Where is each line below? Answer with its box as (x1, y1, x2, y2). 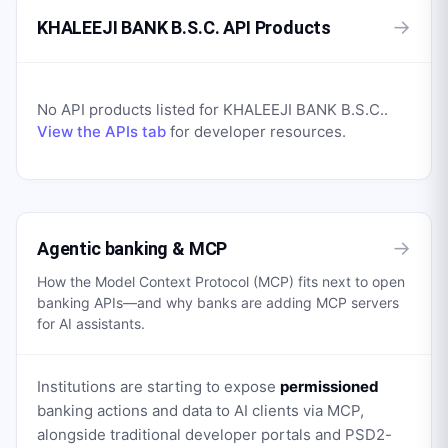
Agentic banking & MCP (37, 237, 228, 259)
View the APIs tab (37, 122, 166, 141)
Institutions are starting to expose (37, 377, 280, 396)
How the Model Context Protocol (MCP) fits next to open (37, 273, 405, 290)
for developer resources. (166, 122, 346, 141)
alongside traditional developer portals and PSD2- (37, 425, 392, 444)
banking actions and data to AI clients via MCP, (37, 401, 364, 420)
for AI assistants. (37, 315, 145, 332)
